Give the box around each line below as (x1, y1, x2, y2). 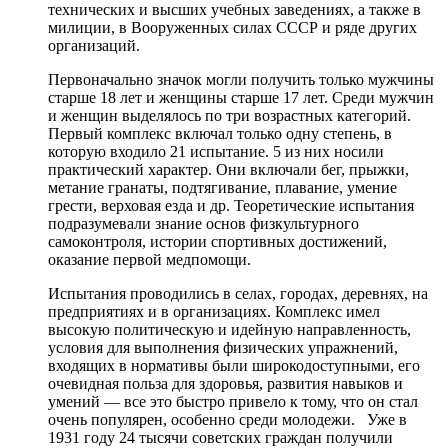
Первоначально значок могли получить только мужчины (48, 71, 434, 89)
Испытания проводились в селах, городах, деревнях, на (48, 285, 428, 303)
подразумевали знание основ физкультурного (48, 215, 359, 233)
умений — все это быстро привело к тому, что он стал (48, 393, 418, 411)
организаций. (48, 37, 140, 55)
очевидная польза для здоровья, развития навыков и (48, 375, 403, 393)
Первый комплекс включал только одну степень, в (48, 125, 392, 143)
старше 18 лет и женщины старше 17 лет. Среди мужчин (48, 89, 434, 107)
